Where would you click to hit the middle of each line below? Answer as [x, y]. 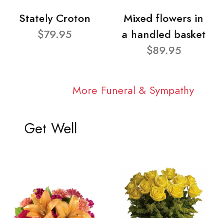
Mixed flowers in [163, 18]
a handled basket [163, 34]
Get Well [50, 129]
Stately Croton [54, 18]
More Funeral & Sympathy [133, 91]
